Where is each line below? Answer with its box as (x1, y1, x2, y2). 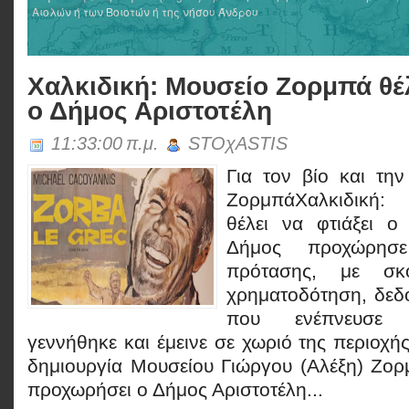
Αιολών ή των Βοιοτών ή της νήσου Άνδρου (32, 4, 258, 19)
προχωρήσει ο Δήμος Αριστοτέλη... (27, 379, 323, 401)
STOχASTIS (183, 133, 288, 153)
